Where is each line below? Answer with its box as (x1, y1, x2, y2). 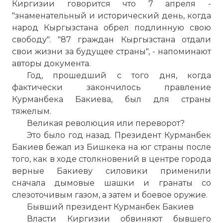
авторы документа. (12, 59, 91, 68)
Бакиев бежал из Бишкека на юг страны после (12, 142, 211, 152)
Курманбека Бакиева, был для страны (12, 95, 211, 104)
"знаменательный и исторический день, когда (12, 11, 211, 20)
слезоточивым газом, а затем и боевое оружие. (12, 190, 208, 200)
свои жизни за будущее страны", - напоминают (12, 47, 211, 56)
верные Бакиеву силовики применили (12, 166, 211, 176)
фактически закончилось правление (12, 83, 211, 92)
